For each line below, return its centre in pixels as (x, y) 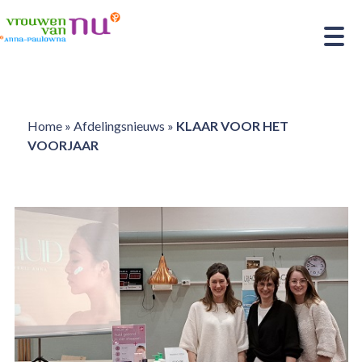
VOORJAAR (63, 145)
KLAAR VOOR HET (232, 126)
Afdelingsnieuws (119, 126)
